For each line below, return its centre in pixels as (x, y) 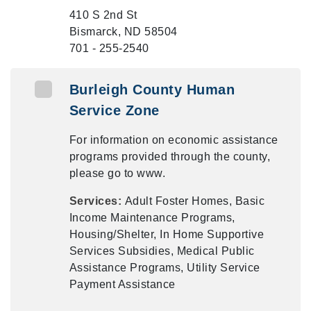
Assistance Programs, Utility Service (165, 268)
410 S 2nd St (103, 15)
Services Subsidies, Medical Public (162, 251)
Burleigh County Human (152, 90)
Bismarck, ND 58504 (123, 32)
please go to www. (117, 173)
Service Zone (114, 110)
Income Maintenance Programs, (152, 218)
